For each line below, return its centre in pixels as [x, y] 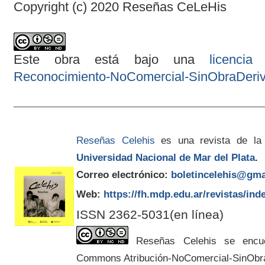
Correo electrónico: [122, 175]
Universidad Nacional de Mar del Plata [165, 158]
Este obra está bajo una [112, 60]
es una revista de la [208, 140]
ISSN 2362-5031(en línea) [150, 215]
